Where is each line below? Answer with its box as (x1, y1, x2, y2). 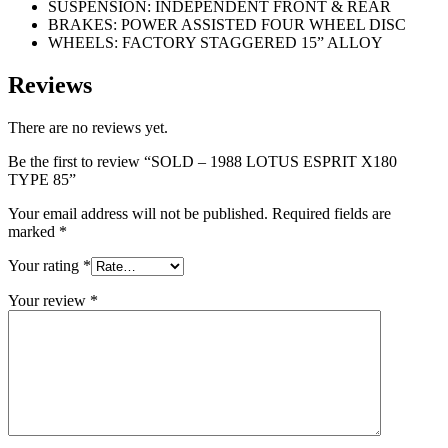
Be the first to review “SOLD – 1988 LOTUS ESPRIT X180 (8, 153, 397, 171)
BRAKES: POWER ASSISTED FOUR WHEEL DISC (48, 16, 406, 34)
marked (8, 223, 59, 241)
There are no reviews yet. (8, 119, 168, 137)
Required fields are (272, 205, 391, 223)
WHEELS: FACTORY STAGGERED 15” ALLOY (48, 34, 383, 52)
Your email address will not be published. (8, 205, 268, 223)
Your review (8, 292, 90, 310)
